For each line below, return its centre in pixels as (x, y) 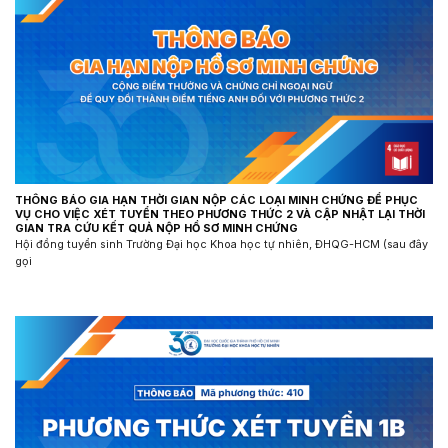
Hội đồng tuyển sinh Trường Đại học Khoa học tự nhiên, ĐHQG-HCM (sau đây (221, 244)
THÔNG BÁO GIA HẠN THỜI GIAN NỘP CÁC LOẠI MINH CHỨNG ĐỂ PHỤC (216, 200)
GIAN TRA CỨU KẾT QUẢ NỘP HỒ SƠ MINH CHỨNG (156, 228)
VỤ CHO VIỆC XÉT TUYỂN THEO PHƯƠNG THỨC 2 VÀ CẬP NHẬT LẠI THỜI (220, 214)
